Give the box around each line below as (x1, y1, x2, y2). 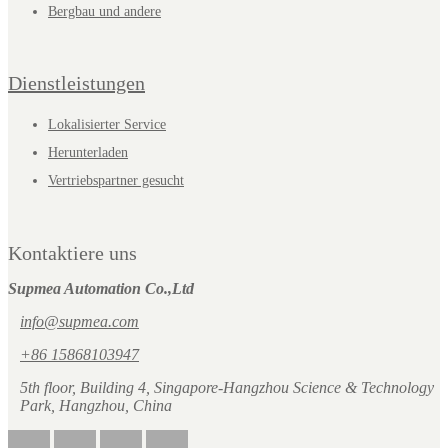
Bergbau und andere (48, 3, 161, 19)
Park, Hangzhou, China (20, 397, 172, 415)
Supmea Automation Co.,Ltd (8, 280, 194, 298)
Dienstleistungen (8, 72, 145, 95)
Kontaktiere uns (8, 242, 137, 265)
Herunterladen (48, 145, 128, 161)
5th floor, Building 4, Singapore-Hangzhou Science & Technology (20, 379, 434, 397)
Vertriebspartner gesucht (48, 173, 184, 189)
